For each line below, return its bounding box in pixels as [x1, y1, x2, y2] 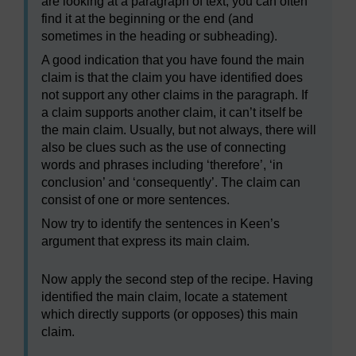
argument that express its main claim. [41, 234, 250, 249]
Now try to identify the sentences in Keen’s [41, 217, 280, 231]
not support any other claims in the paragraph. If [41, 88, 308, 103]
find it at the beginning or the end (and [41, 12, 253, 26]
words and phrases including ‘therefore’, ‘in [41, 158, 283, 172]
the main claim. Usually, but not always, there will [41, 123, 316, 137]
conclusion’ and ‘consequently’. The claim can [41, 176, 300, 190]
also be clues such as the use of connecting [41, 141, 286, 155]
